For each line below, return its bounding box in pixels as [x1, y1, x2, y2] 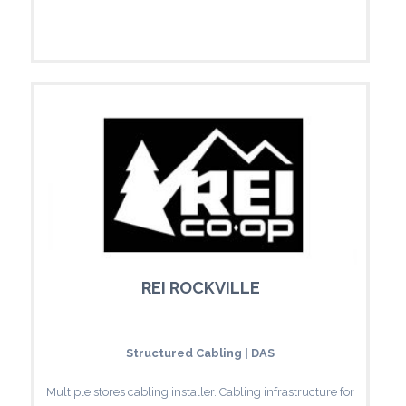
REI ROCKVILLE [140, 277, 260, 297]
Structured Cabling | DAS [126, 345, 275, 360]
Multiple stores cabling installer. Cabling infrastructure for [46, 384, 354, 399]
